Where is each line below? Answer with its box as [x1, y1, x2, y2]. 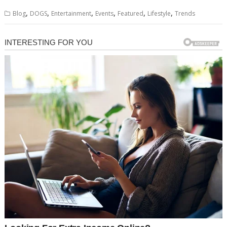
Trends [175, 9, 196, 18]
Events [95, 9, 114, 18]
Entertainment [51, 9, 92, 18]
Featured [118, 9, 144, 18]
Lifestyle [147, 9, 171, 18]
